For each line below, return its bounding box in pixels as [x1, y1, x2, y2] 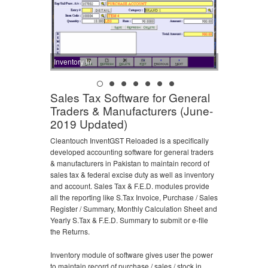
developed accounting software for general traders [50, 146, 214, 157]
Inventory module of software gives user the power [50, 249, 213, 260]
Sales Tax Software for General [50, 89, 210, 105]
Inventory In [53, 56, 92, 67]
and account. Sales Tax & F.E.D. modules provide [50, 180, 209, 191]
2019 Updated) [50, 115, 127, 132]
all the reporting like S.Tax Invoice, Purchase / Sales [50, 191, 218, 202]
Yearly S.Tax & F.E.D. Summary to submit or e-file [50, 214, 208, 225]
